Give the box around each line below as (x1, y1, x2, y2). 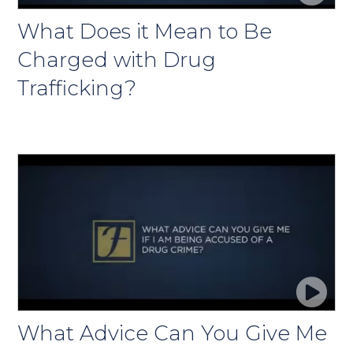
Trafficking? (17, 75, 137, 101)
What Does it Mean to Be (17, 18, 273, 44)
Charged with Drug (17, 46, 217, 72)
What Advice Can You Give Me (17, 320, 328, 346)
